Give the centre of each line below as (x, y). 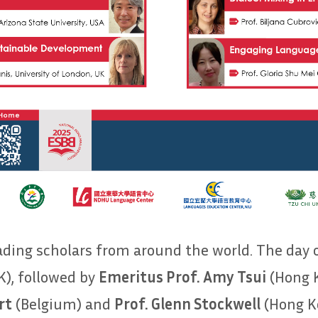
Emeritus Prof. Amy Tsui (182, 276)
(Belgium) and (63, 303)
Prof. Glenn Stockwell (187, 303)
